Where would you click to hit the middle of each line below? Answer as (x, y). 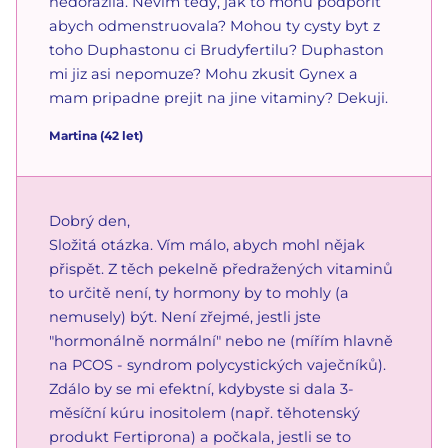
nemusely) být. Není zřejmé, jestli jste (185, 316)
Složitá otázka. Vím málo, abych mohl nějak (207, 244)
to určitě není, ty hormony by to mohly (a (199, 292)
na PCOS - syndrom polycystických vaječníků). (217, 364)
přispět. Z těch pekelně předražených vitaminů (221, 268)
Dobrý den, (89, 220)
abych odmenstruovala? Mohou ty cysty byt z (214, 25)
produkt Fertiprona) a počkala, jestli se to (200, 436)
